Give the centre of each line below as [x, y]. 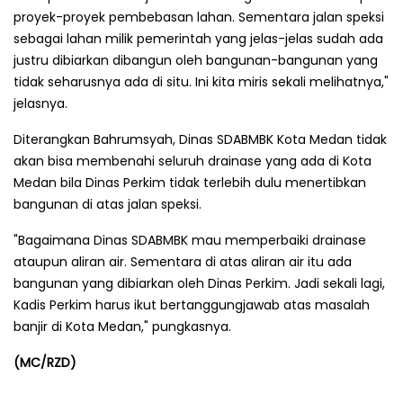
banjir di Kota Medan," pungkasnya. [122, 326]
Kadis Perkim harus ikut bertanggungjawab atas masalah [192, 304]
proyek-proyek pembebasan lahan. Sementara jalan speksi [199, 17]
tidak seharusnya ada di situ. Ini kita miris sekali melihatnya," [201, 81]
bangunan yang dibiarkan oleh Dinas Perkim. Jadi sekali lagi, [199, 283]
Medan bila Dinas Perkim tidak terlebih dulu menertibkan [190, 182]
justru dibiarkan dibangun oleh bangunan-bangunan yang [196, 60]
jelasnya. [40, 103]
